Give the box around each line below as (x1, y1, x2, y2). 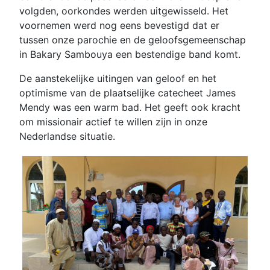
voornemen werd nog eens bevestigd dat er (19, 19, 219, 31)
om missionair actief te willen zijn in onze (19, 115, 207, 128)
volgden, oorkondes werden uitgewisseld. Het (19, 4, 228, 17)
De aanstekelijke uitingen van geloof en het (19, 72, 216, 84)
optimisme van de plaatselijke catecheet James (19, 86, 236, 99)
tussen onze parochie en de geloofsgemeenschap (19, 33, 246, 46)
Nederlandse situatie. (19, 130, 118, 142)
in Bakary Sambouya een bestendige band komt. (19, 48, 240, 60)
